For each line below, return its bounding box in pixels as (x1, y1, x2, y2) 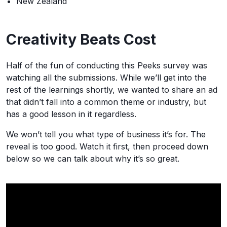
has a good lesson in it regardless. (6, 109, 136, 119)
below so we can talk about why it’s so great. (6, 154, 179, 164)
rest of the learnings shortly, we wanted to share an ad (6, 85, 217, 95)
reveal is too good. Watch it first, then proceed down (6, 141, 208, 152)
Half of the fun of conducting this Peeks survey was (6, 60, 207, 70)
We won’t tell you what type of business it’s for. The (6, 129, 206, 139)
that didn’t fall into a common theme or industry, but (6, 97, 206, 107)
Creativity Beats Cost (6, 30, 156, 48)
